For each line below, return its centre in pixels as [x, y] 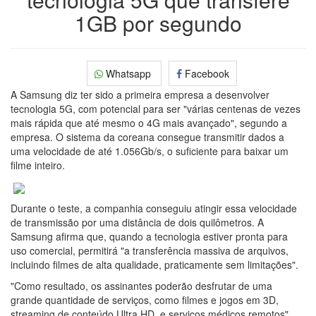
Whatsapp [128, 74]
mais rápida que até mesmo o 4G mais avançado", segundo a [149, 123]
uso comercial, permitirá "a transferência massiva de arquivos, [150, 250]
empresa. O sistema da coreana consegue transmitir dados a [147, 137]
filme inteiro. [38, 165]
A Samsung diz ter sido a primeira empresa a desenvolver [140, 95]
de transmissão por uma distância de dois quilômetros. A [137, 222]
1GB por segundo [158, 23]
